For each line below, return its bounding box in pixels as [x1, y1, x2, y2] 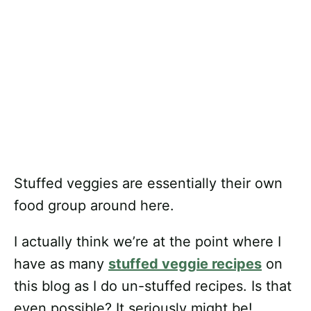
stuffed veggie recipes [108, 255, 262, 272]
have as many [14, 255, 108, 272]
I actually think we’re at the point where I [14, 233, 281, 250]
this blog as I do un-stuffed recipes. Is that [14, 278, 292, 294]
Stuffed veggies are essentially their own [14, 175, 283, 192]
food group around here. [14, 197, 174, 214]
